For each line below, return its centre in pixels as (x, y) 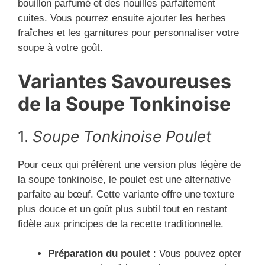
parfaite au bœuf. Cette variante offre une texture (126, 194)
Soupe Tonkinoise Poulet (122, 136)
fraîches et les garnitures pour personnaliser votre (128, 33)
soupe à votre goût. (60, 48)
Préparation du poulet (99, 254)
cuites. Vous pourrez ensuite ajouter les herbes (122, 18)
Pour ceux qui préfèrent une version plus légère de (129, 164)
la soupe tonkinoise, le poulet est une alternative (124, 179)
